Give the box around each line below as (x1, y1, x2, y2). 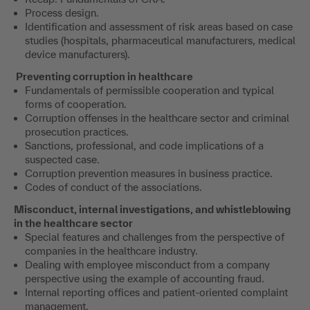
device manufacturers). (25, 48, 130, 61)
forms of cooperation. (25, 98, 127, 111)
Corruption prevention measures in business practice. (25, 167, 273, 180)
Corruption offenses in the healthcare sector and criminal (25, 112, 289, 125)
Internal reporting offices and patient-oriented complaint (25, 286, 288, 299)
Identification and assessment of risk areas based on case (25, 21, 293, 33)
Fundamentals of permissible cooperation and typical (25, 84, 274, 97)
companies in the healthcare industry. (25, 245, 198, 257)
